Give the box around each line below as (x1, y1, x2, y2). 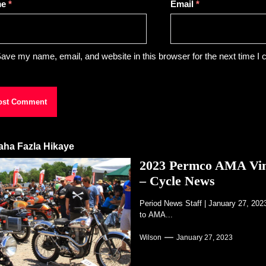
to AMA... (140, 210, 173, 219)
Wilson (140, 233, 162, 242)
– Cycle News (140, 173, 216, 188)
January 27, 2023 (176, 233, 233, 242)
